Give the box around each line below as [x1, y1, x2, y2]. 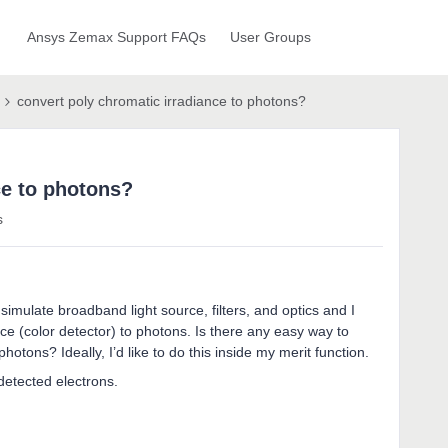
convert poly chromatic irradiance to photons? [17, 93, 306, 109]
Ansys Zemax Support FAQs [26, 29, 206, 45]
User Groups [229, 29, 311, 45]
